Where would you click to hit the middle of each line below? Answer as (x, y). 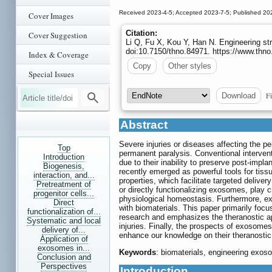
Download (239, 96)
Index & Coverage (59, 55)
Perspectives (64, 266)
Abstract (144, 125)
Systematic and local (64, 221)
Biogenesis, (64, 166)
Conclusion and (64, 257)
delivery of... (64, 230)
